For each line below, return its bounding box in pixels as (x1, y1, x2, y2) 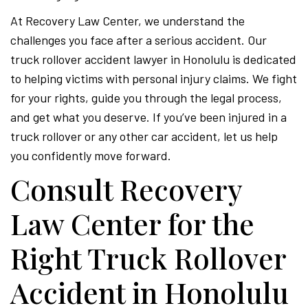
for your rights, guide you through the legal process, (10, 90, 282, 105)
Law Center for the (10, 204, 254, 243)
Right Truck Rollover (10, 239, 286, 277)
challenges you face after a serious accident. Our (10, 32, 267, 47)
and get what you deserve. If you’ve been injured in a (10, 109, 287, 124)
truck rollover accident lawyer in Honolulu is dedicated (10, 52, 296, 67)
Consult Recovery (10, 170, 242, 208)
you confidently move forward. (10, 148, 171, 163)
